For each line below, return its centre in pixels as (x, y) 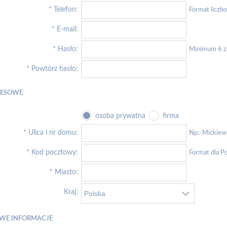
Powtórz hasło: (55, 69)
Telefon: (66, 9)
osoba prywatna (120, 116)
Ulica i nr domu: (53, 133)
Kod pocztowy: (55, 152)
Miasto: (66, 172)
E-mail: (67, 29)
